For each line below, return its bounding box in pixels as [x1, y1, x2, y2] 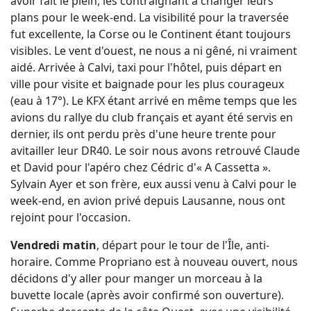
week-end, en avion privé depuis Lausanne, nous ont [10, 192, 285, 208]
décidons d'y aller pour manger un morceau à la [10, 270, 262, 286]
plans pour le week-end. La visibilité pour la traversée [10, 9, 289, 25]
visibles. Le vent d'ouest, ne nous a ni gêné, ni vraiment [10, 42, 297, 58]
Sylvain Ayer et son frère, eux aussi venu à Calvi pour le [10, 176, 296, 192]
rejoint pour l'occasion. [10, 209, 131, 225]
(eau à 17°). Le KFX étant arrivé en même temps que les [10, 92, 297, 108]
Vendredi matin [10, 237, 96, 253]
